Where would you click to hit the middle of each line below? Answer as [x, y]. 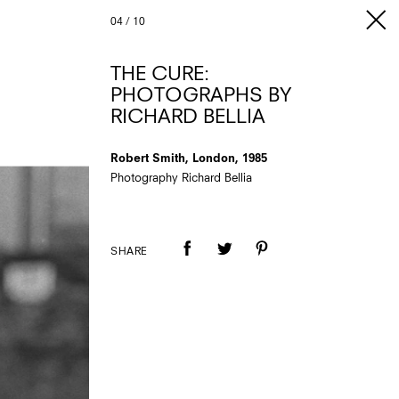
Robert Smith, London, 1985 [189, 159]
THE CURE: [160, 75]
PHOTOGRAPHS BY [201, 96]
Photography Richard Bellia [181, 179]
